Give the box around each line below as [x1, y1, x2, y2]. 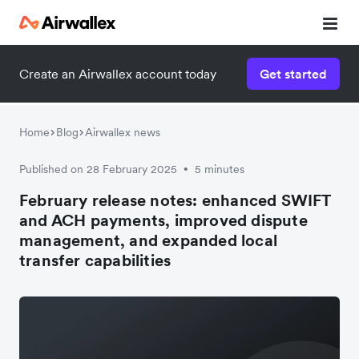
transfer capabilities [19, 250, 171, 271]
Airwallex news [85, 125, 160, 139]
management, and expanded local [19, 230, 278, 251]
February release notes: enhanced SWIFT [19, 190, 331, 211]
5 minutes [195, 162, 244, 176]
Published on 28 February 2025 [19, 162, 177, 176]
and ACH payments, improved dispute [19, 210, 308, 231]
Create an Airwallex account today [19, 66, 216, 82]
